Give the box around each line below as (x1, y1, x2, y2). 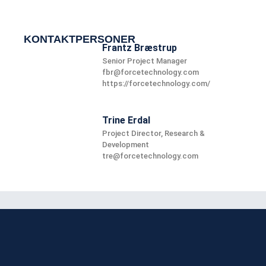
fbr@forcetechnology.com (102, 68, 199, 77)
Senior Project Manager (102, 56, 188, 66)
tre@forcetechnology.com (102, 151, 199, 161)
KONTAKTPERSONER (24, 33, 135, 46)
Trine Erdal (102, 115, 151, 126)
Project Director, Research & (102, 129, 205, 138)
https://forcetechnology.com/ (102, 79, 211, 88)
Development (102, 140, 150, 150)
